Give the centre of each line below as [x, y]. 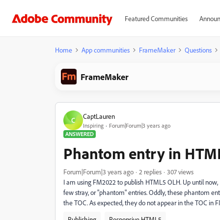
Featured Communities [156, 18]
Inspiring [93, 125]
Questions [198, 50]
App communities [106, 50]
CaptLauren [99, 116]
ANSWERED [80, 134]
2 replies [150, 172]
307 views [180, 172]
